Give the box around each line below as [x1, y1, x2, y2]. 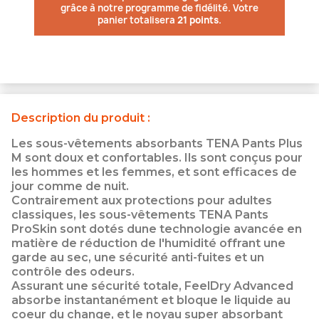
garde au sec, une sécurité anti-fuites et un [11, 251, 264, 265]
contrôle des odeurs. [11, 265, 135, 279]
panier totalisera [98, 14, 177, 26]
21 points [177, 14, 219, 26]
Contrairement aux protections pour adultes [11, 194, 272, 208]
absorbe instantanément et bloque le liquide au [11, 293, 291, 308]
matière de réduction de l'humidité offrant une [11, 236, 286, 251]
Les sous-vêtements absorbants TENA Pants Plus [11, 137, 303, 151]
